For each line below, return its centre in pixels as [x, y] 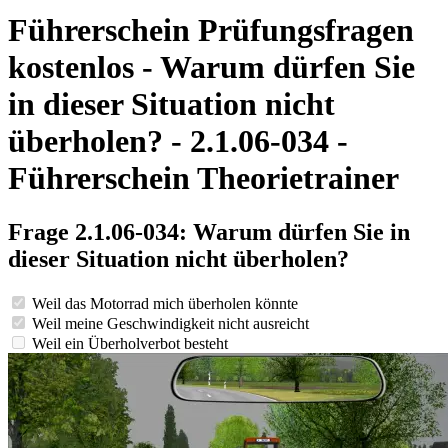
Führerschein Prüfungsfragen [211, 30]
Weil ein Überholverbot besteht [130, 343]
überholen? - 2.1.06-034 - [178, 141]
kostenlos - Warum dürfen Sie [211, 67]
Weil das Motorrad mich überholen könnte [165, 303]
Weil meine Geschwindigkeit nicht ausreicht [170, 323]
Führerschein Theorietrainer [203, 178]
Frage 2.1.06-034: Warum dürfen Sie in [209, 231]
